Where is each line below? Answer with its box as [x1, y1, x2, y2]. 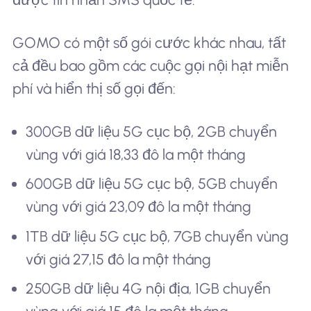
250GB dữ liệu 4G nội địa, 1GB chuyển [26, 280, 271, 298]
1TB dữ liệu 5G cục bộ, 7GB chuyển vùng [26, 227, 289, 245]
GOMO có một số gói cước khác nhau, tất [12, 34, 286, 52]
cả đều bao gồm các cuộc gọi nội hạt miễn [12, 57, 289, 75]
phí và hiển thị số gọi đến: [12, 80, 176, 98]
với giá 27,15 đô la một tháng [26, 250, 212, 268]
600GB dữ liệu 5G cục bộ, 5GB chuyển [26, 175, 278, 193]
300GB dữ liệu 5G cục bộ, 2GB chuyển [26, 122, 278, 140]
